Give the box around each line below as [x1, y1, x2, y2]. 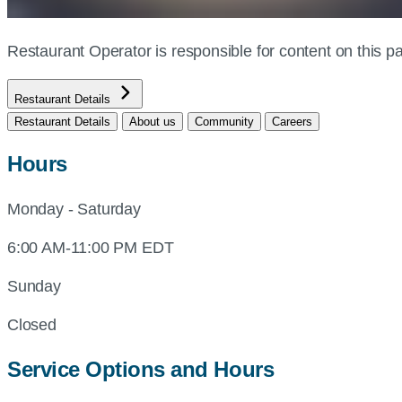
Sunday [7, 276, 61, 295]
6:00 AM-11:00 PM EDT [7, 238, 174, 257]
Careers [272, 114, 313, 128]
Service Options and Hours [7, 357, 275, 381]
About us [128, 114, 176, 128]
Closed [7, 315, 57, 334]
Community [194, 114, 254, 128]
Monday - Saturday [7, 199, 141, 218]
